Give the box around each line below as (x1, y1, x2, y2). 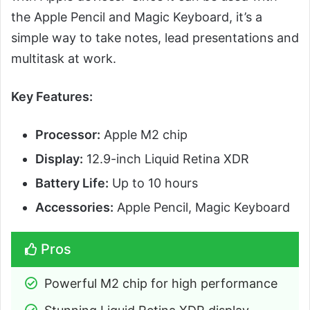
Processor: (35, 127, 100, 142)
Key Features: (11, 89, 93, 104)
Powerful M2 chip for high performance (44, 275, 277, 291)
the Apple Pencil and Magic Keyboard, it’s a (11, 9, 262, 24)
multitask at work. (11, 51, 116, 66)
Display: (35, 151, 83, 166)
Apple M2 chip (100, 127, 188, 142)
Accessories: (35, 199, 113, 215)
